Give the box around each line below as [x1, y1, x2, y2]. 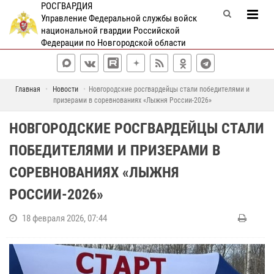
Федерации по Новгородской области [40, 37, 186, 48]
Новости [53, 85, 78, 94]
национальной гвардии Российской [40, 25, 180, 36]
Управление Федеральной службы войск [40, 13, 197, 24]
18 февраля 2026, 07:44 [22, 213, 107, 224]
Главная [15, 85, 40, 94]
